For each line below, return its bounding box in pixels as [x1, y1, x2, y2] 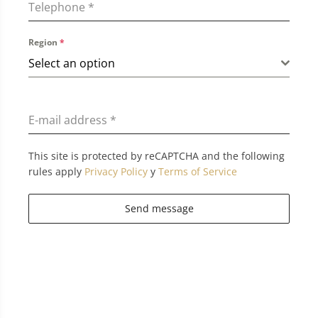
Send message [124, 201, 194, 215]
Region [28, 35, 60, 48]
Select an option [28, 55, 115, 71]
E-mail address [28, 111, 110, 128]
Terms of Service [158, 164, 237, 178]
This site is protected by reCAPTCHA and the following [28, 148, 285, 163]
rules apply [28, 164, 84, 178]
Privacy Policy [84, 164, 148, 178]
